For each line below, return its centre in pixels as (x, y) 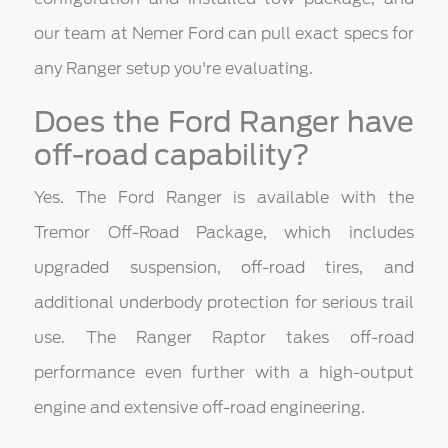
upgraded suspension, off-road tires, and (224, 268)
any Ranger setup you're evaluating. (174, 69)
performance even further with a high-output (224, 373)
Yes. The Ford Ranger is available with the (224, 198)
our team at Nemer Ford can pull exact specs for (224, 34)
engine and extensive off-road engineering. (200, 408)
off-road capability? (172, 155)
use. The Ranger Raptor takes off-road (224, 338)
